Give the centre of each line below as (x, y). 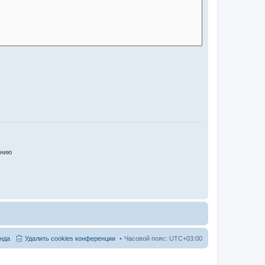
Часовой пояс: (147, 238)
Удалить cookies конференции (70, 238)
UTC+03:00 (186, 238)
